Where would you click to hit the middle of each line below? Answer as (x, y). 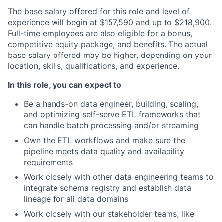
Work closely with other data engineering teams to (119, 177)
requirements (48, 162)
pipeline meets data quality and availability (104, 151)
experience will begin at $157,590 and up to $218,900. (110, 22)
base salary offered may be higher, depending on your (110, 55)
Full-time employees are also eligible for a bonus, (100, 33)
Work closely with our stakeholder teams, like (109, 214)
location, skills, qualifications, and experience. (94, 66)
